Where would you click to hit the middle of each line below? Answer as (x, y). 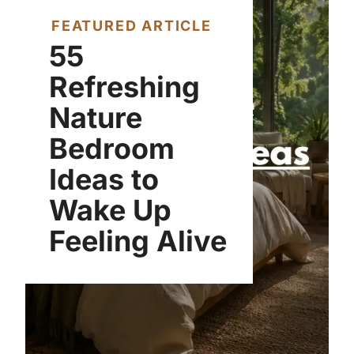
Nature (96, 118)
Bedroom (112, 149)
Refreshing (124, 87)
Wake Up (110, 210)
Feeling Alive (138, 241)
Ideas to (104, 179)
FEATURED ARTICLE (132, 26)
